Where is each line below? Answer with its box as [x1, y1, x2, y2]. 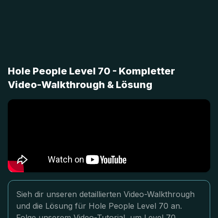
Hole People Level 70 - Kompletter [8, 65, 175, 77]
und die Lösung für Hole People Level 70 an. [16, 201, 182, 211]
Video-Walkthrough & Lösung [8, 79, 152, 91]
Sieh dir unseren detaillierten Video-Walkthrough [16, 189, 195, 199]
